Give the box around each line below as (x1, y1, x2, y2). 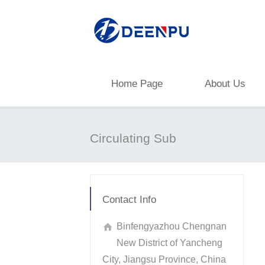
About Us (205, 78, 245, 89)
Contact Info (102, 194, 156, 205)
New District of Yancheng (117, 238, 222, 248)
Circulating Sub (90, 131, 176, 145)
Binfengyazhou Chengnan (117, 221, 227, 231)
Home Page (111, 78, 163, 89)
